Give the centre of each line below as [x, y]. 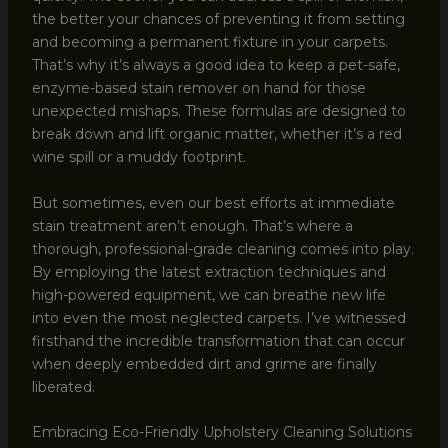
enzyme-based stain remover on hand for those [198, 88]
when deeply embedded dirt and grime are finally [204, 363]
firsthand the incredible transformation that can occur [218, 340]
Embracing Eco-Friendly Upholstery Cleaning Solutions [221, 431]
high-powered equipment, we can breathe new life [208, 294]
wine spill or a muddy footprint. [138, 157]
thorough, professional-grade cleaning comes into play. [222, 248]
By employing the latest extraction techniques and [208, 271]
